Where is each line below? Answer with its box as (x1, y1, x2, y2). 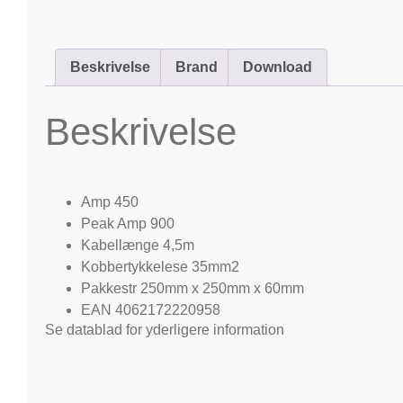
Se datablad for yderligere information (45, 321, 284, 337)
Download (243, 59, 312, 76)
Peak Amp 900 (81, 215, 175, 231)
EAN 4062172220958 (81, 301, 220, 318)
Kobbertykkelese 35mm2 (81, 258, 239, 274)
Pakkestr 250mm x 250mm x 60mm (81, 280, 304, 296)
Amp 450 (81, 193, 139, 210)
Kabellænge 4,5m (81, 237, 194, 253)
